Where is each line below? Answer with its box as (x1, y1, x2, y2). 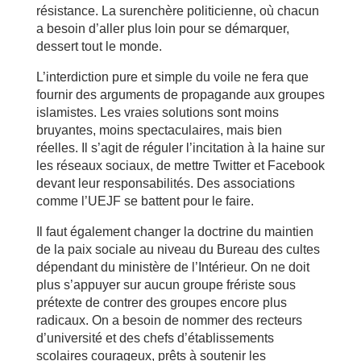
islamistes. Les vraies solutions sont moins (35, 105, 279, 119)
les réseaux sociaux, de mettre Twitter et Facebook (35, 158, 325, 172)
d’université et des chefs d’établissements (35, 330, 274, 345)
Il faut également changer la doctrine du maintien (35, 224, 313, 239)
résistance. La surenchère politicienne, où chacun (35, 3, 319, 18)
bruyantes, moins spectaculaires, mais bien (35, 122, 282, 137)
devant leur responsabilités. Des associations (35, 176, 295, 190)
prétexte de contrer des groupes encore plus (35, 295, 287, 309)
